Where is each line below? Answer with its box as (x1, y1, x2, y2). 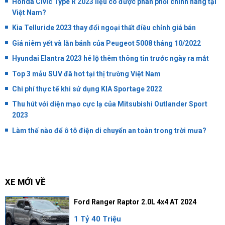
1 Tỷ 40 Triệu (73, 214, 121, 224)
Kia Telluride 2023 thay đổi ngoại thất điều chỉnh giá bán (12, 24, 196, 32)
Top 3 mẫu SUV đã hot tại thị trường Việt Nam (12, 69, 161, 78)
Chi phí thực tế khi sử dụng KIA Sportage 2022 (12, 84, 162, 93)
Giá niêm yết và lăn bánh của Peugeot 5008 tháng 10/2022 (12, 39, 201, 47)
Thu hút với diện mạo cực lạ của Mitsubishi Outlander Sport (12, 100, 207, 108)
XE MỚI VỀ (5, 177, 45, 187)
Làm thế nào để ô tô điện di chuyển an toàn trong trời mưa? (12, 126, 206, 135)
